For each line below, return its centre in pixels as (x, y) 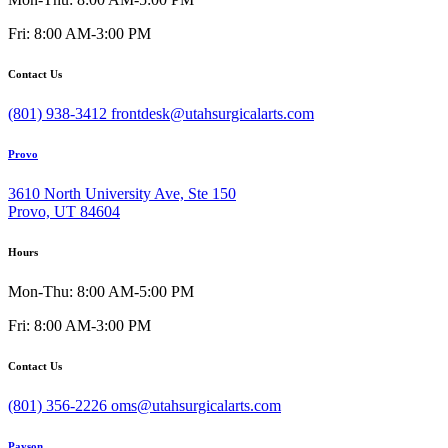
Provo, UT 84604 (64, 212)
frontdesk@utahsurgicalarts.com (212, 114)
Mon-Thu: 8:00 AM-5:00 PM (101, 292)
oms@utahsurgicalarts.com (196, 405)
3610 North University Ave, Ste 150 (122, 194)
